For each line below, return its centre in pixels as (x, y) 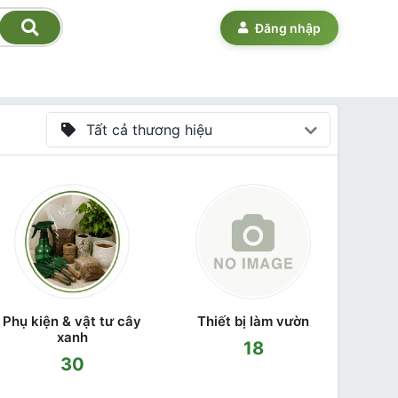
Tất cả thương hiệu (149, 130)
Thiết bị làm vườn (254, 321)
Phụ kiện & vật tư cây (72, 321)
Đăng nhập (288, 28)
